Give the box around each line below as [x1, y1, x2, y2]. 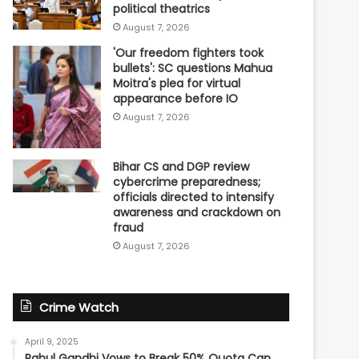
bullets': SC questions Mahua [113, 60, 273, 77]
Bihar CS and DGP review [113, 158, 250, 175]
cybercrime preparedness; [113, 173, 261, 190]
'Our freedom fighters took [113, 45, 264, 62]
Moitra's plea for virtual [113, 75, 241, 92]
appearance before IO [113, 91, 239, 107]
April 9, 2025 [25, 335, 79, 348]
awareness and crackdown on [113, 204, 281, 220]
